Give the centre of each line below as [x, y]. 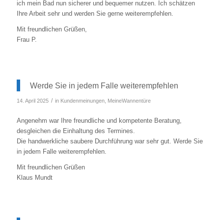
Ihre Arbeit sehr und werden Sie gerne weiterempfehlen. [95, 13]
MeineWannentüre [129, 100]
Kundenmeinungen [82, 100]
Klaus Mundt [34, 178]
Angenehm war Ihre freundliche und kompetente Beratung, [99, 120]
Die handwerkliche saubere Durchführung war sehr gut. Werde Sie [110, 141]
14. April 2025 [32, 100]
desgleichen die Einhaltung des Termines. [76, 131]
